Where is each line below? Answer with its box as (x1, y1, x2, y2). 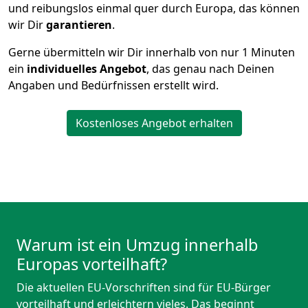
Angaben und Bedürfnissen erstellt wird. (8, 78, 219, 93)
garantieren (46, 17, 112, 33)
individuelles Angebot (27, 61, 146, 77)
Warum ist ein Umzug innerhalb (16, 234, 258, 256)
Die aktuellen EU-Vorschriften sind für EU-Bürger (16, 280, 271, 296)
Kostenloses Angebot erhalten (75, 115, 233, 131)
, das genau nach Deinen (146, 61, 274, 77)
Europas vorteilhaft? (16, 253, 171, 276)
